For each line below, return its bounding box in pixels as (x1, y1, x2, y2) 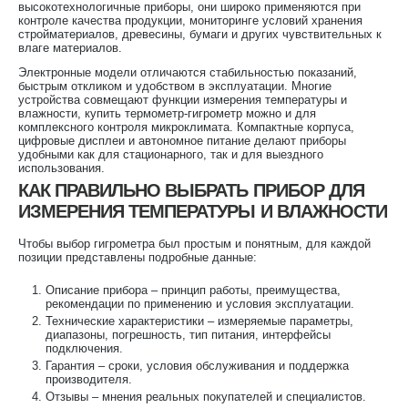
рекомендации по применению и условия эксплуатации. (46, 296, 354, 311)
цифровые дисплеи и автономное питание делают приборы (18, 133, 346, 148)
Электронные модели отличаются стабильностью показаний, (18, 65, 357, 79)
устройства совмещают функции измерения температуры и (18, 92, 347, 107)
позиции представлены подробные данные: (18, 250, 257, 264)
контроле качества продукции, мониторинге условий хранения (18, 13, 362, 27)
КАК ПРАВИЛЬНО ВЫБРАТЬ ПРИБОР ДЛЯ (18, 179, 364, 200)
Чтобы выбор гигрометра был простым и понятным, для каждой (18, 236, 371, 250)
